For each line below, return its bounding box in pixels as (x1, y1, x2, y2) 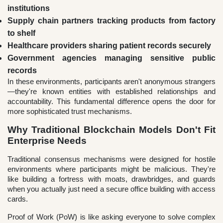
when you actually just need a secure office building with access (7, 185, 216, 194)
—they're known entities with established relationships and (7, 87, 216, 96)
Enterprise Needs (7, 135, 87, 146)
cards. (7, 195, 28, 204)
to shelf (7, 29, 35, 38)
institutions (7, 4, 50, 13)
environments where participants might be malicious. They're (7, 165, 216, 174)
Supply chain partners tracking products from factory (7, 16, 216, 25)
